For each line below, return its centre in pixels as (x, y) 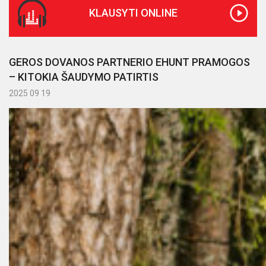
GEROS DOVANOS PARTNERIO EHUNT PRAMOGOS (129, 62)
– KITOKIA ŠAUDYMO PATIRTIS (84, 77)
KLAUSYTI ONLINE (133, 13)
